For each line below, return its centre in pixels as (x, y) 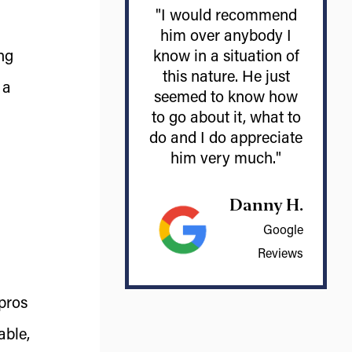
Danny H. (266, 205)
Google (283, 231)
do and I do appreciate (226, 139)
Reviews (280, 255)
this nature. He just (226, 78)
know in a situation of (226, 57)
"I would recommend (226, 16)
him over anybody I (226, 37)
